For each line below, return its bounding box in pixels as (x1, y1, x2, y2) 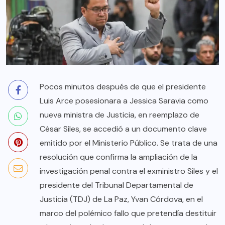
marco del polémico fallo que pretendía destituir (40, 208, 216, 219)
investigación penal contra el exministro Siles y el (40, 166, 218, 177)
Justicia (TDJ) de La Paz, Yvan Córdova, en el (40, 194, 203, 205)
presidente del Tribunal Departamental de (40, 180, 193, 191)
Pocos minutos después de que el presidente (40, 81, 206, 92)
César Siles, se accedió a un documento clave (40, 124, 207, 135)
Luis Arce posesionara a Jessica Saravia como (40, 95, 208, 106)
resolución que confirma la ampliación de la (40, 152, 197, 163)
